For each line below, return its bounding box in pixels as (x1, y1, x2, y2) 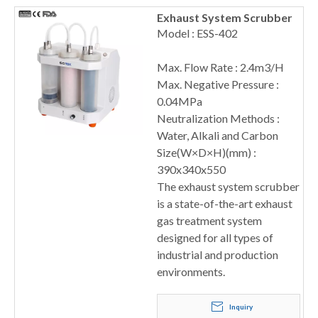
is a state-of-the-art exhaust (157, 197, 292, 210)
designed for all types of (157, 231, 273, 244)
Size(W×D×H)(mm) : (157, 146, 256, 159)
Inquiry (229, 302, 253, 311)
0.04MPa (157, 94, 202, 108)
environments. (157, 265, 225, 278)
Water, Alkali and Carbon (157, 128, 278, 142)
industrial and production (157, 248, 278, 261)
